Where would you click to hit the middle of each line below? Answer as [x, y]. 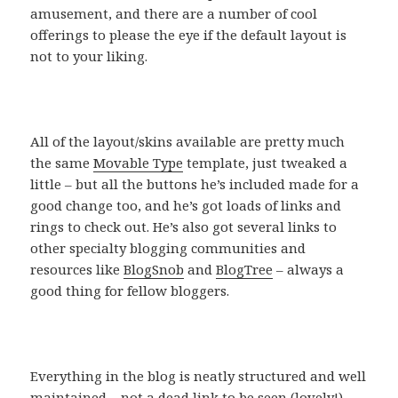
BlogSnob [154, 270]
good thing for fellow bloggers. [130, 291]
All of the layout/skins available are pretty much [188, 142]
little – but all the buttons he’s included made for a [195, 184]
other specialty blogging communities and [168, 248]
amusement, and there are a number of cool [174, 14]
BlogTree [245, 270]
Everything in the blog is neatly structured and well [199, 376]
